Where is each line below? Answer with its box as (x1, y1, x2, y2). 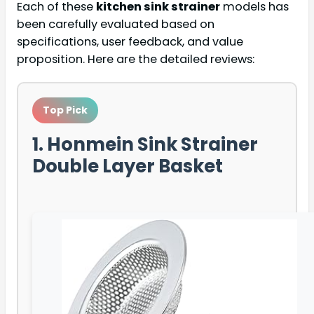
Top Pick (43, 102, 88, 117)
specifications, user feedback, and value (17, 33, 243, 50)
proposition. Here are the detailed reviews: (17, 50, 254, 67)
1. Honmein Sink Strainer (32, 131, 258, 157)
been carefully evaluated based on (17, 15, 214, 32)
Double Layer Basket (32, 153, 223, 179)
